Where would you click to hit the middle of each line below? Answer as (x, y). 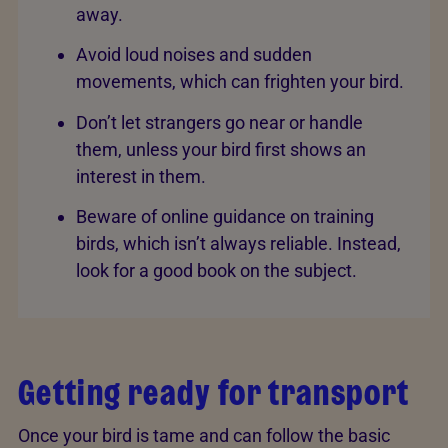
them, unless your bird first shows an (221, 149)
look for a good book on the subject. (218, 271)
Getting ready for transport (214, 393)
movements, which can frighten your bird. (242, 82)
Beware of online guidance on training (225, 217)
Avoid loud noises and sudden (194, 55)
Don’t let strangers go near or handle (219, 122)
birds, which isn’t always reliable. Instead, (238, 244)
